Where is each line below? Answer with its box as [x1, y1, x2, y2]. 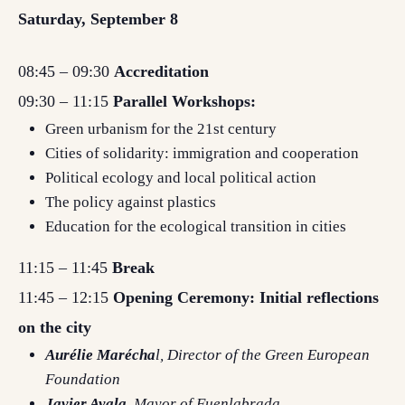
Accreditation [114, 62, 209, 80]
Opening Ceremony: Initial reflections [113, 288, 379, 306]
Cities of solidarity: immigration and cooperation [45, 145, 359, 162]
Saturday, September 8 [18, 10, 178, 28]
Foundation [45, 371, 120, 388]
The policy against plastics [45, 193, 216, 211]
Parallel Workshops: [113, 92, 256, 110]
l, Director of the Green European [155, 346, 370, 363]
